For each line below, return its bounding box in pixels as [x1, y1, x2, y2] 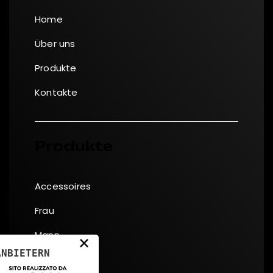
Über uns [35, 37, 76, 51]
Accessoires [35, 180, 91, 193]
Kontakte [35, 86, 78, 99]
